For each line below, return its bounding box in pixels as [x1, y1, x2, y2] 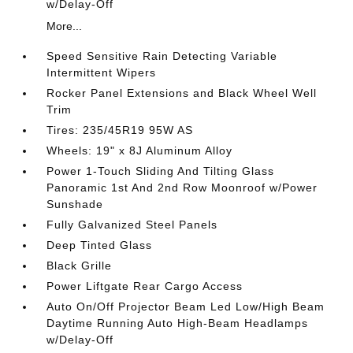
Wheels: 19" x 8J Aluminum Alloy [46, 144, 233, 157]
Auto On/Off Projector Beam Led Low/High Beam [46, 300, 325, 313]
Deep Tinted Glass [46, 239, 153, 251]
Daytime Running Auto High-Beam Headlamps [46, 317, 309, 329]
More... [46, 20, 83, 32]
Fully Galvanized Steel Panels [46, 218, 218, 231]
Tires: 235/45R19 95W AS [46, 124, 194, 136]
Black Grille [46, 259, 113, 272]
